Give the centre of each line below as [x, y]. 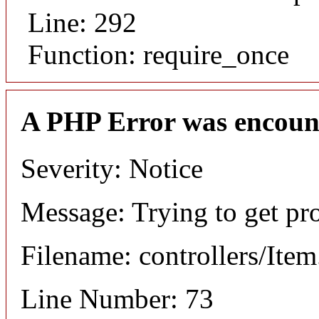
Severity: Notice [112, 169]
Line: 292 [82, 22]
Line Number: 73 [117, 299]
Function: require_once [158, 54]
